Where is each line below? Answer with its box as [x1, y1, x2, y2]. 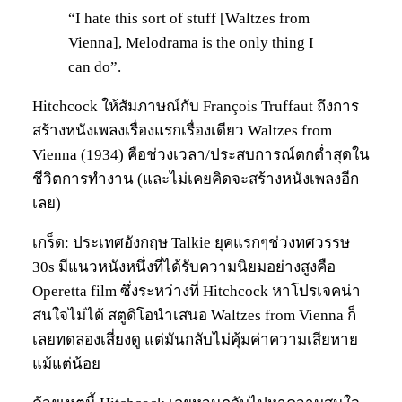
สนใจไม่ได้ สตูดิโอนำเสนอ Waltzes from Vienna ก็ [32, 307, 356, 325]
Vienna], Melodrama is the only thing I [68, 34, 314, 52]
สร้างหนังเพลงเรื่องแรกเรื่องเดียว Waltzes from [32, 122, 332, 140]
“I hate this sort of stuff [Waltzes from [68, 10, 310, 28]
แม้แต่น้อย [32, 355, 100, 373]
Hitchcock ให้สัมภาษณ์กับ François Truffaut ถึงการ [32, 98, 359, 116]
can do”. [68, 58, 121, 76]
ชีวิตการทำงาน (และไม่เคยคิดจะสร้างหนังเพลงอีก [32, 170, 359, 188]
